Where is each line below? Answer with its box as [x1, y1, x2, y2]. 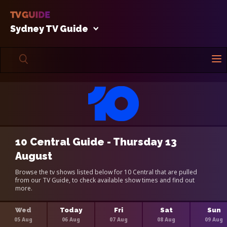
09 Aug [205, 215, 223, 223]
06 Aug [62, 215, 80, 223]
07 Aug [109, 215, 128, 223]
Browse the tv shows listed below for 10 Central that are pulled [15, 167, 197, 176]
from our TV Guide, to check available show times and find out [15, 175, 195, 184]
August [15, 149, 52, 162]
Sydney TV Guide [10, 23, 88, 34]
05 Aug [14, 215, 32, 223]
